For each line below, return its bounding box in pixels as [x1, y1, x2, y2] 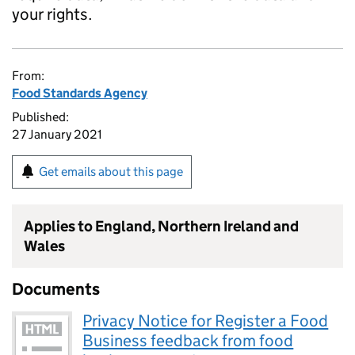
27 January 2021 [12, 127, 102, 142]
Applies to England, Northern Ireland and [24, 217, 299, 235]
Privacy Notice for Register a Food [82, 311, 329, 331]
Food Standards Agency [12, 86, 147, 101]
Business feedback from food [82, 330, 294, 351]
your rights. [12, 4, 93, 25]
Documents [12, 279, 100, 300]
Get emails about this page [39, 164, 183, 179]
